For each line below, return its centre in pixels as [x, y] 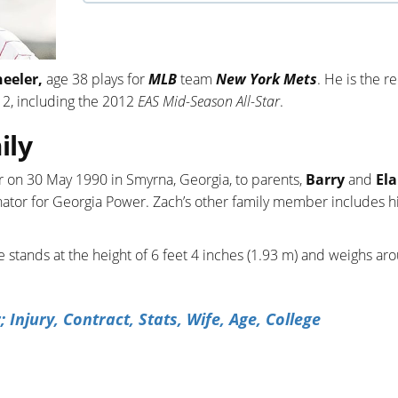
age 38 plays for [97, 80]
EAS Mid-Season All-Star [209, 102]
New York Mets [267, 80]
